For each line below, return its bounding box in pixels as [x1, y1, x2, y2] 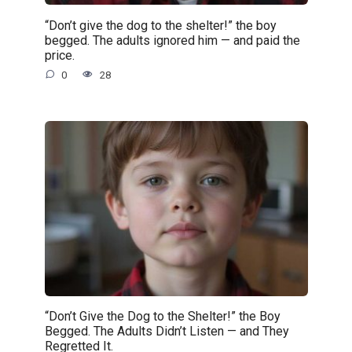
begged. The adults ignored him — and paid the [44, 32, 300, 48]
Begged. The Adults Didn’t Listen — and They [44, 323, 289, 339]
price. [44, 47, 75, 63]
